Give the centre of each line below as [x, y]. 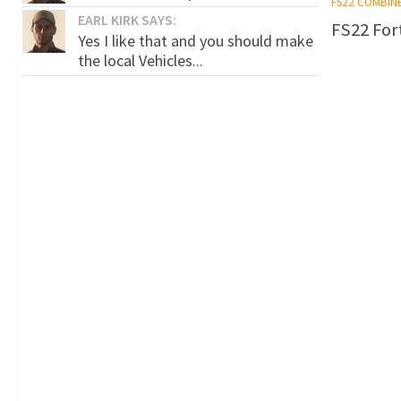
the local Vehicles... [141, 60]
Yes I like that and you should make [196, 40]
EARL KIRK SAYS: [127, 19]
